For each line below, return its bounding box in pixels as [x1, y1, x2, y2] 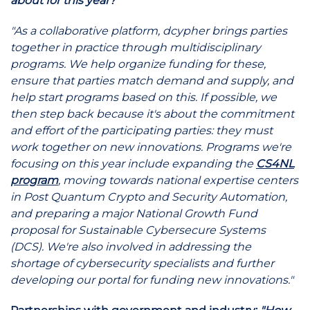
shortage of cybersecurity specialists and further [10, 257, 274, 270]
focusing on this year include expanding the [10, 157, 256, 170]
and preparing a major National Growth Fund [10, 207, 257, 220]
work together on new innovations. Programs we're [10, 140, 291, 154]
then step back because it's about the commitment [10, 107, 294, 120]
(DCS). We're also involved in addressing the [10, 240, 251, 253]
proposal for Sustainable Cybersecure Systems [10, 224, 266, 237]
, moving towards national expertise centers [58, 174, 298, 187]
